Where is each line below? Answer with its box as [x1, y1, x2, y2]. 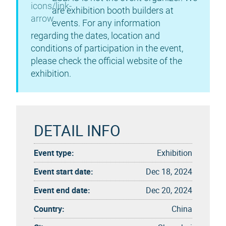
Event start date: [34, 165, 93, 177]
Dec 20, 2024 [146, 184, 192, 196]
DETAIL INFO [34, 120, 121, 141]
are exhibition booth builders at [52, 5, 174, 16]
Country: [34, 203, 65, 214]
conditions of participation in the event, [31, 43, 183, 53]
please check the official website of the [31, 55, 182, 66]
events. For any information [52, 18, 160, 28]
